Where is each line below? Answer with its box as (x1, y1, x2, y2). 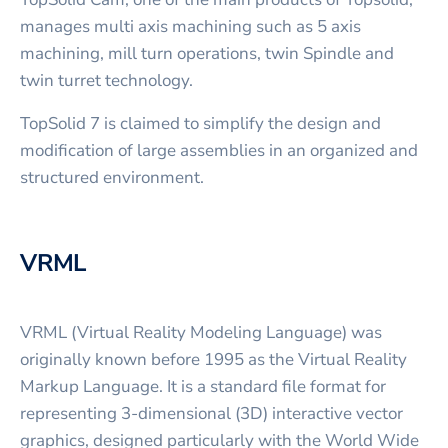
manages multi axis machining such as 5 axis (20, 14, 361, 38)
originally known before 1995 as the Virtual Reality (20, 347, 407, 371)
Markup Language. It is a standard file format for (20, 374, 386, 398)
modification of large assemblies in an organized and (20, 138, 418, 162)
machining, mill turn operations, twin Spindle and (20, 41, 394, 65)
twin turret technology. (20, 68, 193, 92)
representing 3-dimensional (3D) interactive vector (20, 401, 403, 425)
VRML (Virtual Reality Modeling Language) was (20, 320, 382, 344)
